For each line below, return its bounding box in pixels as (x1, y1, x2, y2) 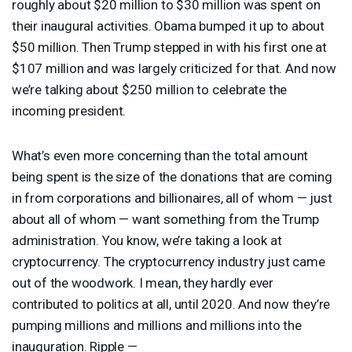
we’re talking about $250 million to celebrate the (12, 81, 288, 97)
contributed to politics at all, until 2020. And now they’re (12, 295, 331, 312)
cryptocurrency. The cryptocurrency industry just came (12, 253, 325, 269)
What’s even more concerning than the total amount (12, 147, 309, 163)
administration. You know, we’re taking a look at (12, 232, 282, 248)
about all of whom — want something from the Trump (12, 211, 320, 227)
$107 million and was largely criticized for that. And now (12, 60, 336, 76)
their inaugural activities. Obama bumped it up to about (12, 17, 324, 34)
